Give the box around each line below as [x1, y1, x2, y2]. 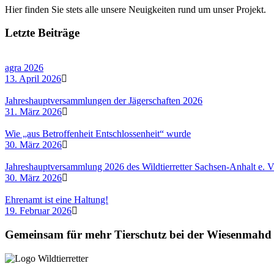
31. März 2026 [5, 106, 62, 117]
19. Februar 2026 [5, 206, 72, 217]
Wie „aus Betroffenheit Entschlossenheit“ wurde [5, 128, 191, 139]
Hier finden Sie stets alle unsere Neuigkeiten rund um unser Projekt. [5, 4, 266, 15]
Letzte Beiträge [5, 26, 80, 40]
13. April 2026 [5, 73, 61, 84]
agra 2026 [5, 62, 43, 73]
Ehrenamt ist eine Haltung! [5, 194, 108, 206]
